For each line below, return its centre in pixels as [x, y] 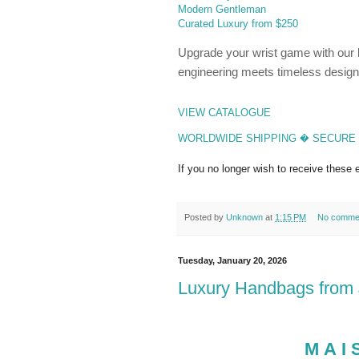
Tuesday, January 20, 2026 [232, 260]
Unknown [244, 218]
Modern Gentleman [222, 10]
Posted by [205, 218]
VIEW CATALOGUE [224, 113]
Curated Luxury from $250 [238, 24]
